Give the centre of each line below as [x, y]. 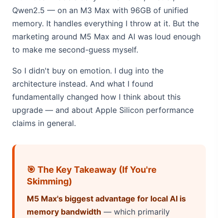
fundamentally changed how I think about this [96, 97]
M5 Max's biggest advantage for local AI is [106, 198]
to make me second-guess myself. [75, 49]
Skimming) [49, 181]
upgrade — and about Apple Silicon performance [103, 110]
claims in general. [44, 123]
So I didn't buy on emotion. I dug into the [88, 70]
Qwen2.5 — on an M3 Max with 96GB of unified [100, 10]
